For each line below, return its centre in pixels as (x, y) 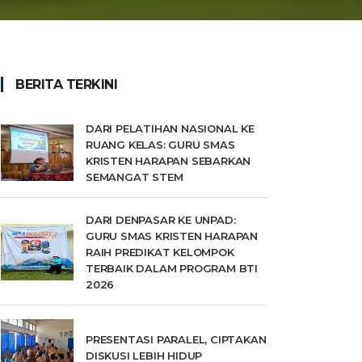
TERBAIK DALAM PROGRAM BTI (172, 268)
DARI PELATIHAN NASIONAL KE (170, 128)
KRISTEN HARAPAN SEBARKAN (168, 161)
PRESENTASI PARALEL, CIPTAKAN (176, 339)
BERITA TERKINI (66, 84)
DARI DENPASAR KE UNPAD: (161, 220)
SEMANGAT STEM (135, 177)
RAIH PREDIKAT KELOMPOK (160, 252)
